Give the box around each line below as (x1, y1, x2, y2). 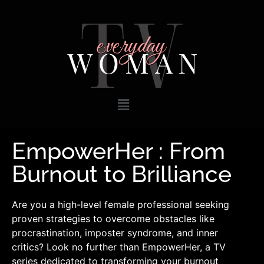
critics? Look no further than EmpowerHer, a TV (12, 240, 226, 253)
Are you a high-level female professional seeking (12, 198, 229, 210)
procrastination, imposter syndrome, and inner (12, 226, 218, 239)
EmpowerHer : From (12, 137, 225, 164)
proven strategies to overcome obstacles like (12, 212, 214, 225)
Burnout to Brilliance (12, 160, 232, 187)
